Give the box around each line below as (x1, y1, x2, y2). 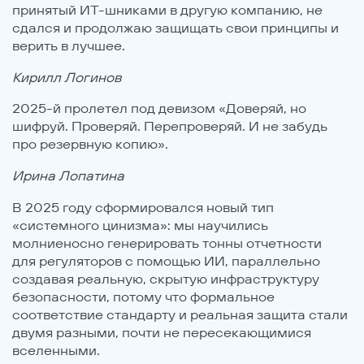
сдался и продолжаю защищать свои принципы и (12, 19, 339, 36)
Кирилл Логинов (12, 68, 122, 85)
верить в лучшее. (12, 37, 125, 54)
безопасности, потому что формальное (12, 288, 275, 305)
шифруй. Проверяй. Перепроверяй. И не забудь (12, 118, 327, 135)
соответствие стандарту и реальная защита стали (12, 305, 348, 323)
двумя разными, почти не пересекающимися (12, 323, 311, 340)
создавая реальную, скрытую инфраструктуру (12, 270, 319, 287)
